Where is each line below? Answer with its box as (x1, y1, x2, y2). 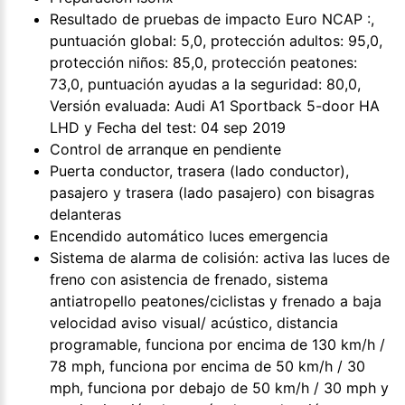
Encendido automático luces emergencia (50, 226, 328, 245)
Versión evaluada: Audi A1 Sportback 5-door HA (50, 96, 380, 115)
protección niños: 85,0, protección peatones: (50, 52, 357, 71)
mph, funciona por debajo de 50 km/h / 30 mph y (50, 378, 389, 397)
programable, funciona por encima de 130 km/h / (50, 334, 385, 353)
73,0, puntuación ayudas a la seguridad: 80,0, (50, 74, 361, 93)
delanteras (50, 204, 121, 223)
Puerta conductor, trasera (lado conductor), (50, 161, 349, 180)
